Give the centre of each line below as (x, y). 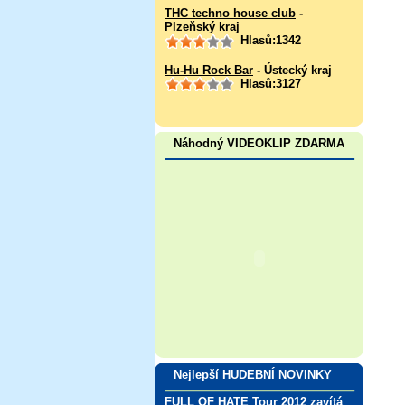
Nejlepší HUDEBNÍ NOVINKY (253, 374)
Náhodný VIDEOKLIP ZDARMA (259, 144)
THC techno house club (230, 14)
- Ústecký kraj (292, 70)
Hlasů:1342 (269, 41)
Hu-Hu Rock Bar (209, 70)
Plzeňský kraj (202, 27)
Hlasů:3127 (269, 83)
